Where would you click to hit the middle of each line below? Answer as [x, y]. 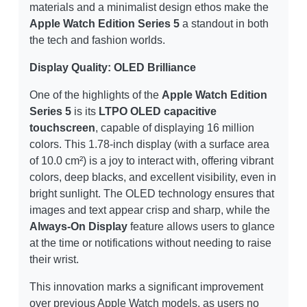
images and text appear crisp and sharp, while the [150, 210]
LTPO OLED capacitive [158, 112]
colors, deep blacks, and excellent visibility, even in [153, 177]
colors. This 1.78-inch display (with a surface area [149, 145]
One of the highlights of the [96, 95]
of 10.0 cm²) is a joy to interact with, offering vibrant [151, 161]
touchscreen [62, 128]
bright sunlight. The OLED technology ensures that [152, 194]
